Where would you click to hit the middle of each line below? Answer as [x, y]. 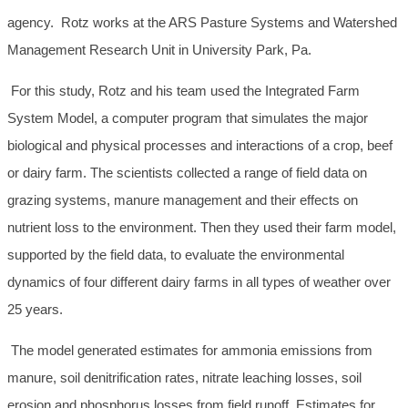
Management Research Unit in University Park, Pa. [159, 50]
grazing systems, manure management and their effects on [183, 200]
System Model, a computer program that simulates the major [188, 118]
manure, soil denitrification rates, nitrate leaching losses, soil [184, 378]
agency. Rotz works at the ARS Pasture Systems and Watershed [202, 23]
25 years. [35, 310]
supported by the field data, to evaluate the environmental [176, 255]
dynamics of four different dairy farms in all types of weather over [199, 282]
